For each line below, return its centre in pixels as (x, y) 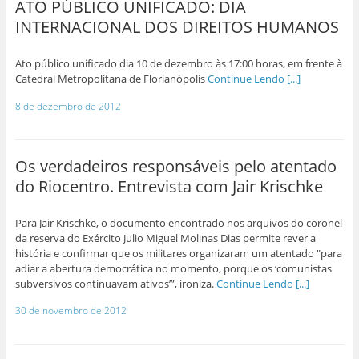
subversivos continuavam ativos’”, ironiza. (115, 283)
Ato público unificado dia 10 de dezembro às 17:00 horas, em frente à (178, 64)
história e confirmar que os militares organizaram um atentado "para (178, 253)
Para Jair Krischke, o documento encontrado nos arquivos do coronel (178, 222)
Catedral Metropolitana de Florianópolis (111, 79)
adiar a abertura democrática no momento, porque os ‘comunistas (173, 268)
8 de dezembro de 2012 (68, 106)
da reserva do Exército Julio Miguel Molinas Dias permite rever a (165, 238)
